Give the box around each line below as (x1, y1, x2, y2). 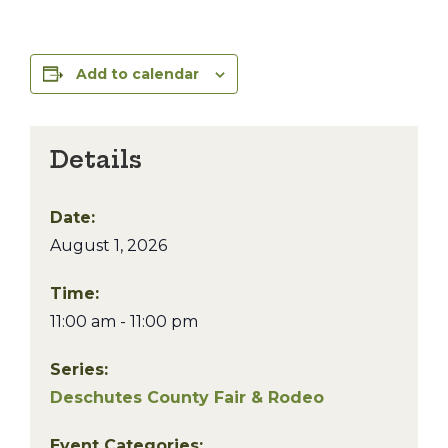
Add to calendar (76, 65, 199, 83)
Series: (50, 360, 108, 379)
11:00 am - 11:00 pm (50, 312, 198, 331)
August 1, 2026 (50, 236, 167, 255)
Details (50, 145, 142, 174)
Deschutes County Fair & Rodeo (50, 388, 324, 407)
